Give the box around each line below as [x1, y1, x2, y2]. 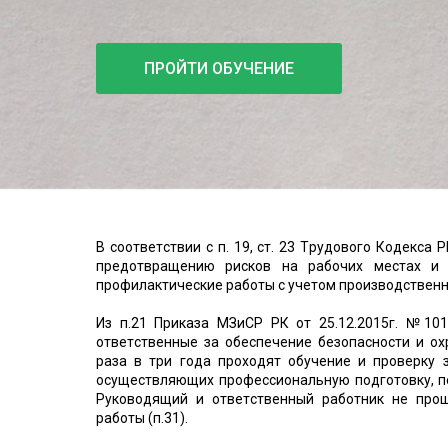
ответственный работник [211, 391, 384, 408]
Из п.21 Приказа [96, 315, 217, 332]
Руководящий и [96, 391, 212, 408]
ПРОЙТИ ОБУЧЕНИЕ [144, 59, 294, 79]
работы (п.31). [96, 410, 188, 427]
